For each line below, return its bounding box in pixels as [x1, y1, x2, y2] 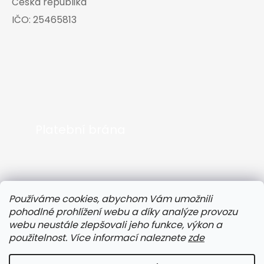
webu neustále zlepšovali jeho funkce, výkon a [9, 218, 222, 232]
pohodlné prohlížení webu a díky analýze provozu [9, 205, 237, 219]
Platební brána [35, 121, 126, 138]
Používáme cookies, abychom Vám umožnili [9, 192, 212, 206]
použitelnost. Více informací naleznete [9, 231, 188, 245]
